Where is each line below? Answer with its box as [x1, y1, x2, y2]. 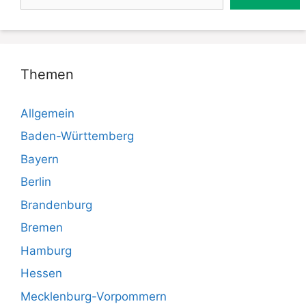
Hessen [20, 266, 62, 280]
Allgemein [20, 106, 74, 120]
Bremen [20, 221, 63, 234]
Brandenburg [20, 197, 92, 212]
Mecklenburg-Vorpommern [20, 289, 167, 303]
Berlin [20, 175, 51, 189]
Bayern [20, 152, 59, 166]
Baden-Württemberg [20, 129, 134, 143]
